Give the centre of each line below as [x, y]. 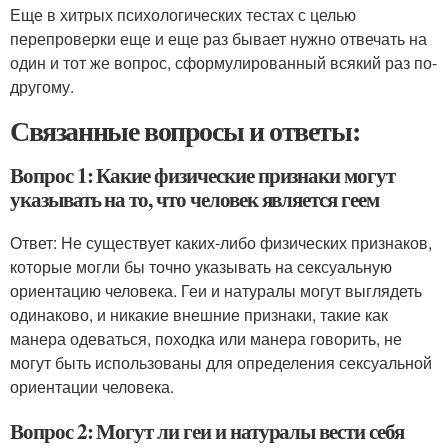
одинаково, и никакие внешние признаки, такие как [199, 314]
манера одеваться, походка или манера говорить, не [206, 338]
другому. [42, 86]
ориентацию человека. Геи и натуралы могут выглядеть [216, 290]
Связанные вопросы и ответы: [185, 130]
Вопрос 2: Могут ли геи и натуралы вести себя [207, 431]
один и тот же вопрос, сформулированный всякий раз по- [223, 62]
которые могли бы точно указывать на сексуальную [201, 266]
